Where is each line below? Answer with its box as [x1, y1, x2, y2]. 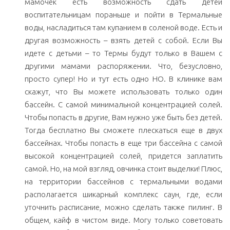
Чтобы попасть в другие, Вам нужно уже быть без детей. [25, 113, 222, 122]
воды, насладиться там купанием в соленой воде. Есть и [25, 23, 222, 32]
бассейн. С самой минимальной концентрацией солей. [25, 100, 222, 109]
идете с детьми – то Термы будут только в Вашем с [25, 49, 222, 58]
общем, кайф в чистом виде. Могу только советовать [25, 216, 222, 225]
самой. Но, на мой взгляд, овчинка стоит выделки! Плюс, [25, 164, 222, 174]
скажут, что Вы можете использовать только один [25, 87, 222, 97]
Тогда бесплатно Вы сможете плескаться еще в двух [25, 126, 222, 135]
